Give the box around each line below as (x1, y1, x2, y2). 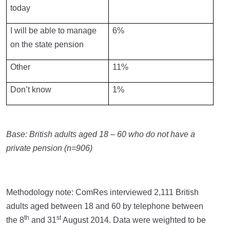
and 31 (29, 216, 56, 224)
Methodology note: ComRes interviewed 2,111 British (6, 188, 199, 197)
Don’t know (10, 85, 52, 94)
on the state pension (10, 40, 84, 49)
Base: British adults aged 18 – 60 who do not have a (6, 130, 195, 139)
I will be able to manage (10, 26, 97, 35)
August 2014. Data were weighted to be (61, 216, 206, 224)
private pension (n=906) (6, 144, 92, 152)
